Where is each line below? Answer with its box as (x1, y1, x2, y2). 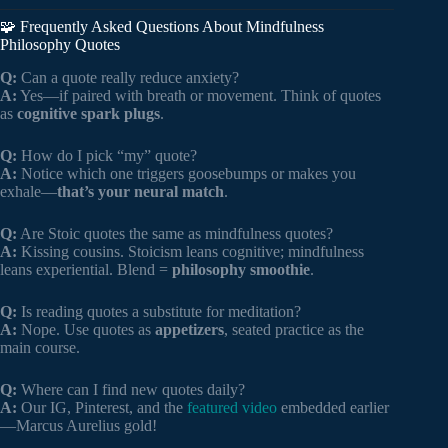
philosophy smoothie (172, 261, 310, 279)
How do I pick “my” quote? (17, 147, 197, 165)
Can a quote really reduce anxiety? (17, 69, 239, 87)
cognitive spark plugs (17, 105, 160, 123)
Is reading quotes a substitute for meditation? (17, 303, 301, 321)
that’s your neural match (57, 183, 224, 201)
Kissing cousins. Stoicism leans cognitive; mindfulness (17, 243, 364, 261)
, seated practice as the (224, 321, 364, 339)
